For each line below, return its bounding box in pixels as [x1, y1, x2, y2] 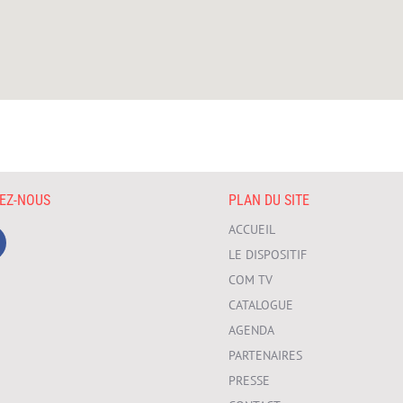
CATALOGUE [228, 297, 293, 314]
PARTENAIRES [228, 347, 302, 364]
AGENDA [228, 322, 274, 339]
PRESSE [228, 372, 270, 390]
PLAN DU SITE [228, 192, 309, 210]
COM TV [228, 272, 273, 289]
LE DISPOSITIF [228, 246, 307, 264]
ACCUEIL [228, 221, 275, 238]
